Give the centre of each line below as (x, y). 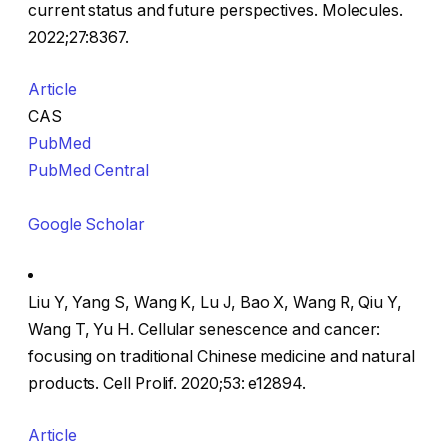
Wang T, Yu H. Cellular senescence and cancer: (204, 330)
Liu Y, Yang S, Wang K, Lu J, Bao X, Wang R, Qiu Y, (215, 303)
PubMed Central (88, 170)
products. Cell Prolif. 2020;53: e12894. (167, 384)
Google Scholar (86, 224)
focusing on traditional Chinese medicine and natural (221, 357)
